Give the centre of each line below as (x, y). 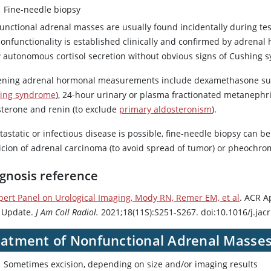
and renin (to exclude (74, 109)
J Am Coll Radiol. (67, 212)
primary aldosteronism (166, 109)
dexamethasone (227, 80)
